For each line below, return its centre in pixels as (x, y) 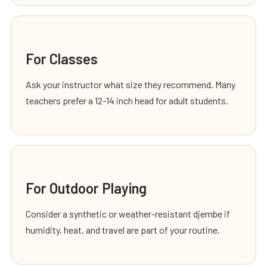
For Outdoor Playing (86, 188)
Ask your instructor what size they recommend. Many (131, 84)
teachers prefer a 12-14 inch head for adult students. (127, 100)
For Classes (62, 58)
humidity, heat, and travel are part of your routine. (123, 229)
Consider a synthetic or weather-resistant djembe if (128, 213)
